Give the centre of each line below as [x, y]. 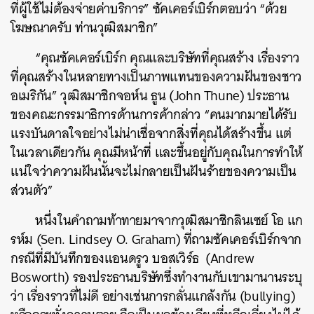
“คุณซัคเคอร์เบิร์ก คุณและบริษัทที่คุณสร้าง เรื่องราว [168, 58]
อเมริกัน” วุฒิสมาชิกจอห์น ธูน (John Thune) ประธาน [150, 96]
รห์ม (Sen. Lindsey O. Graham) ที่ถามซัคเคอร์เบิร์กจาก [156, 239]
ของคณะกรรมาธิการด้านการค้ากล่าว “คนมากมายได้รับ [154, 115]
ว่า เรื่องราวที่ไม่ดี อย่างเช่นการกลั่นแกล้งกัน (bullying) [153, 296]
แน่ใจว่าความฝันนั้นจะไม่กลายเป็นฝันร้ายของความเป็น [153, 171]
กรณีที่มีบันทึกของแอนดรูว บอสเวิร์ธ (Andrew [132, 258]
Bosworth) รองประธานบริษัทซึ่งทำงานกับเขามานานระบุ [157, 277]
